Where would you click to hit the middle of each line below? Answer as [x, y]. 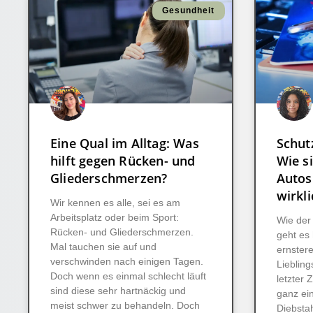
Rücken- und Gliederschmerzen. [122, 232]
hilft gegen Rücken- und [123, 161]
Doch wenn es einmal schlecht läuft [128, 276]
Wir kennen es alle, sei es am [115, 203]
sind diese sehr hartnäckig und [118, 291]
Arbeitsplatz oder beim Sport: [115, 218]
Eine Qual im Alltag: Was [125, 144]
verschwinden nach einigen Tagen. [127, 262]
